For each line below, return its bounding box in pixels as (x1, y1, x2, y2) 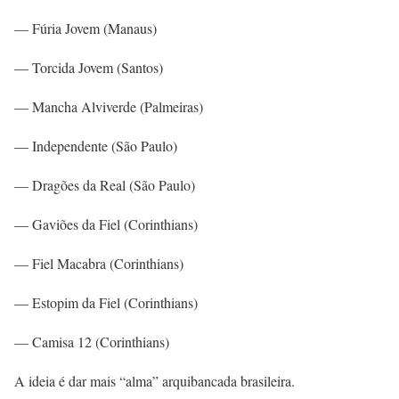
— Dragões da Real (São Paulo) (14, 175, 195, 194)
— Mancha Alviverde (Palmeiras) (14, 97, 203, 116)
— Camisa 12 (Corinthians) (14, 332, 169, 351)
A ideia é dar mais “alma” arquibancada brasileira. (14, 371, 295, 390)
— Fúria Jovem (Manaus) (14, 19, 157, 37)
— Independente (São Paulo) (14, 136, 177, 155)
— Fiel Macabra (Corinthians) (14, 254, 183, 273)
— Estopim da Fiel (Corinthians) (14, 293, 198, 312)
